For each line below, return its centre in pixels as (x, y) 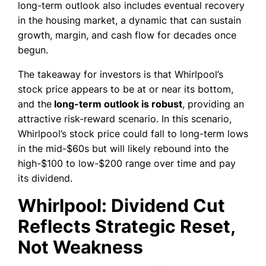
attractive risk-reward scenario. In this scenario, (125, 119)
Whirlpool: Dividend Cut (121, 206)
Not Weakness (80, 247)
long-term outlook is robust (117, 104)
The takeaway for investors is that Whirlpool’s (121, 75)
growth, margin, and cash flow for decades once (127, 35)
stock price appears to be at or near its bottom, (126, 89)
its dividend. (47, 178)
